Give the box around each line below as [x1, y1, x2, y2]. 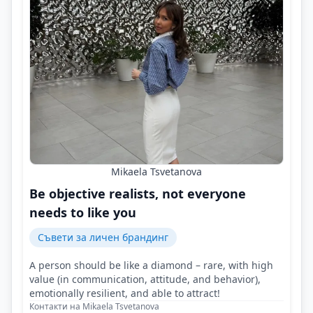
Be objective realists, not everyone [29, 184, 246, 202]
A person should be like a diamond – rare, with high [29, 258, 273, 272]
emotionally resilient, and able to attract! [29, 286, 220, 300]
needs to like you [29, 203, 136, 221]
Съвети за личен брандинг [38, 230, 168, 244]
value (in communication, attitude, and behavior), [29, 272, 261, 286]
